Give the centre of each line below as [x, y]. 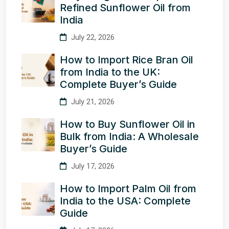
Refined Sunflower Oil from [125, 7]
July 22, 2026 [92, 37]
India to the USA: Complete [125, 201]
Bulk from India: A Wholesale [129, 136]
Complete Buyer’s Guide [118, 84]
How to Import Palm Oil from [128, 188]
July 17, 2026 [92, 166]
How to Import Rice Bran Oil [127, 60]
